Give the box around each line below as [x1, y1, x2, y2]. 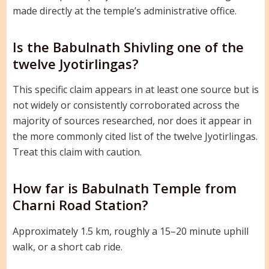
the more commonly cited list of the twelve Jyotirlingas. [12, 130, 258, 144]
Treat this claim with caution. [12, 145, 142, 159]
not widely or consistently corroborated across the [12, 98, 240, 112]
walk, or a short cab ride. [12, 240, 122, 253]
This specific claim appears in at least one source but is [12, 83, 259, 97]
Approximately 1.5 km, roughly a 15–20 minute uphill [12, 225, 249, 238]
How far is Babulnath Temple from [12, 179, 237, 198]
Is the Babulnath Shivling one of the [12, 37, 244, 56]
